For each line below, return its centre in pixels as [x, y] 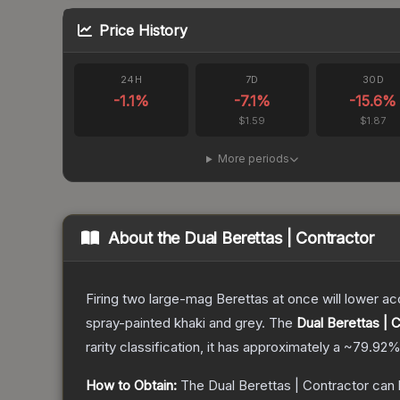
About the [146, 238]
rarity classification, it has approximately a [215, 347]
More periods [253, 159]
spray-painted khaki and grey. [175, 323]
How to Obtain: [131, 386]
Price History [143, 31]
